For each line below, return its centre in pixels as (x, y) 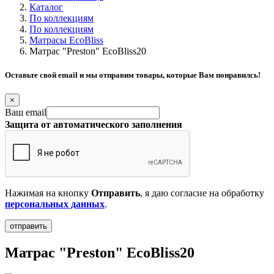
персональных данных (55, 204)
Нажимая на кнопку (48, 193)
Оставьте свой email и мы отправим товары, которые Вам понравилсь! (133, 75)
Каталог (46, 7)
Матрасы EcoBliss (66, 40)
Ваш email (26, 113)
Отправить (116, 193)
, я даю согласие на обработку (202, 193)
